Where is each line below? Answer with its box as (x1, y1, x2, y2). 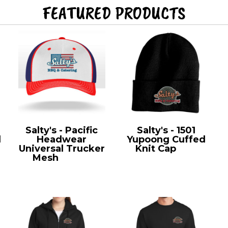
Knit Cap (135, 142, 176, 154)
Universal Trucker (18, 142, 105, 154)
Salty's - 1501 (137, 124, 196, 136)
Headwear (37, 133, 87, 145)
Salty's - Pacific (25, 124, 98, 136)
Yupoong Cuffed (127, 133, 206, 145)
